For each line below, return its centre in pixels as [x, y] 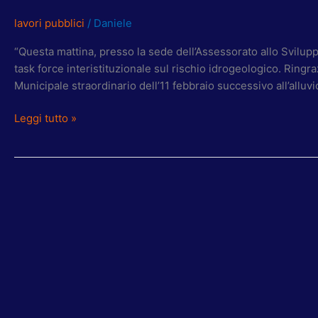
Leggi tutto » [45, 119]
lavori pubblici [49, 23]
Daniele [113, 23]
